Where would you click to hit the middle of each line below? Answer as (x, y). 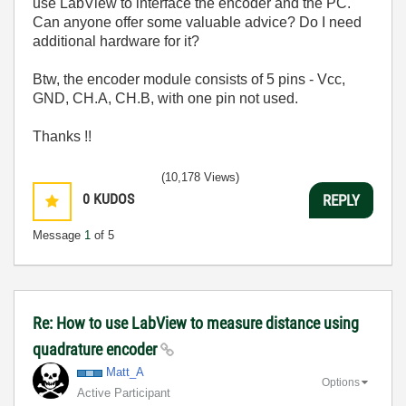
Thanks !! (62, 136)
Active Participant (124, 393)
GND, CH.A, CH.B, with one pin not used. (165, 98)
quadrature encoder (97, 349)
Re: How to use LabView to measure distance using (196, 323)
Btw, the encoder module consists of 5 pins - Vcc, (189, 79)
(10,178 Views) (200, 177)
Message (58, 235)
